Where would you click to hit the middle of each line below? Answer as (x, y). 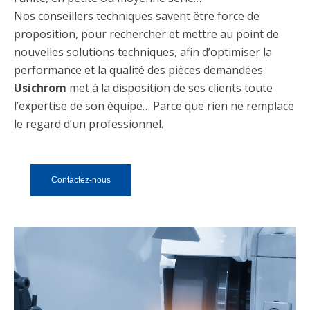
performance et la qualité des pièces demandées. (139, 70)
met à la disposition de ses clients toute (170, 88)
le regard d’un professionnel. (89, 124)
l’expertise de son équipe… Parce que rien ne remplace (154, 106)
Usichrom (40, 88)
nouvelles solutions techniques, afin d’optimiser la (143, 52)
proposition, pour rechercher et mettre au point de (146, 34)
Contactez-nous (81, 180)
